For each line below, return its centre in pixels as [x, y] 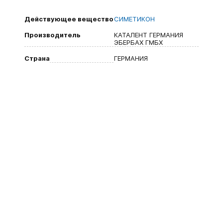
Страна [37, 58]
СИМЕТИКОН [134, 19]
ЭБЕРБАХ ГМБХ [138, 42]
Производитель [53, 35]
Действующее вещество [69, 19]
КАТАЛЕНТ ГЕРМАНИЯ [149, 35]
